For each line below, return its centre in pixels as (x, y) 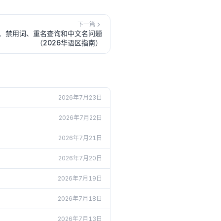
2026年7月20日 (80, 158)
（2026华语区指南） (69, 43)
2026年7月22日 (80, 118)
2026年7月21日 (80, 138)
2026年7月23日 (80, 97)
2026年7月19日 (80, 178)
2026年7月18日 (80, 199)
